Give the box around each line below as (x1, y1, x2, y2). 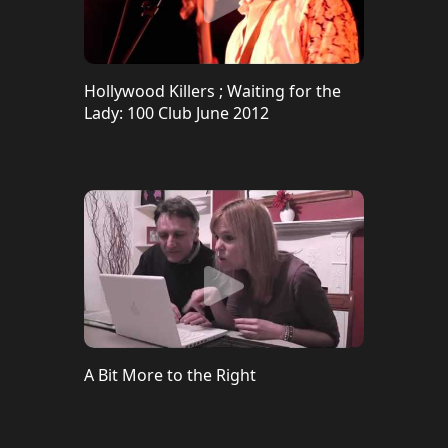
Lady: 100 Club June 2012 (84, 102, 269, 124)
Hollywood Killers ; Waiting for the (84, 80, 341, 102)
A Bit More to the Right (84, 364, 256, 386)
